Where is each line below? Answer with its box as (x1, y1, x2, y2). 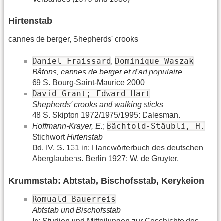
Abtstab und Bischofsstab (32, 205, 121, 214)
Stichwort (32, 133, 67, 142)
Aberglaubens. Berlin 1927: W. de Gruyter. (32, 154, 179, 163)
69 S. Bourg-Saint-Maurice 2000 (32, 78, 145, 87)
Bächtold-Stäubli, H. (107, 121, 205, 131)
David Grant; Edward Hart (32, 89, 150, 99)
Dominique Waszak (115, 56, 194, 66)
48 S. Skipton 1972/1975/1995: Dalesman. (32, 111, 180, 120)
